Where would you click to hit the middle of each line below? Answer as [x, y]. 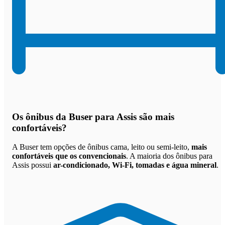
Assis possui [33, 165]
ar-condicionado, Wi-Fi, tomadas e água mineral [135, 165]
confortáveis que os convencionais [69, 156]
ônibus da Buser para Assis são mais [100, 117]
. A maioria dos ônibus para [169, 156]
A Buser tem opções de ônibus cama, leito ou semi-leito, [102, 147]
